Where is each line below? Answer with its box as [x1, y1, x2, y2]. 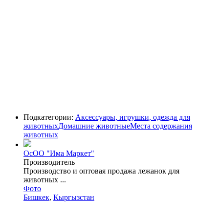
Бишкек [23, 193, 49, 201]
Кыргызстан [53, 193, 94, 201]
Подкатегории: [23, 112, 75, 121]
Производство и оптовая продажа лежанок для [23, 166, 179, 175]
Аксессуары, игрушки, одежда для [75, 112, 190, 121]
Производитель [23, 157, 75, 166]
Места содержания [130, 121, 192, 130]
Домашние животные [58, 121, 130, 130]
